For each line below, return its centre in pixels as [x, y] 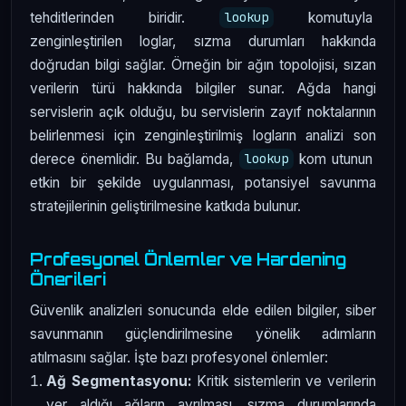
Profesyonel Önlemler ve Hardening [188, 259]
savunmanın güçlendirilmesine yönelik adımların [203, 334]
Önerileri [68, 279]
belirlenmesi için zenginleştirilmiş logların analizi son [203, 135]
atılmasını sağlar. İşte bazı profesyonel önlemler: [179, 358]
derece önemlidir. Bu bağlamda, [135, 159]
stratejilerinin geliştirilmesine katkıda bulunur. [165, 206]
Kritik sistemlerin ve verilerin [284, 382]
